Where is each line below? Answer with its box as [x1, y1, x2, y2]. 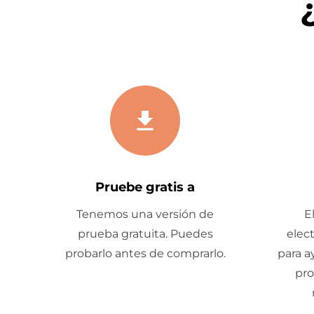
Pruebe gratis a [95, 179, 195, 195]
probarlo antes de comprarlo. [64, 247, 226, 260]
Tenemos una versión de [76, 207, 214, 221]
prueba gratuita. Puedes [77, 227, 213, 240]
